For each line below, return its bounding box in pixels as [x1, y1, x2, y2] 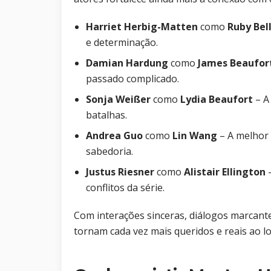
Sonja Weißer [86, 93, 151, 106]
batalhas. [86, 108, 127, 122]
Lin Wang [172, 129, 217, 143]
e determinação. [86, 36, 158, 50]
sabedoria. [86, 145, 133, 158]
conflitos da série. [86, 181, 165, 195]
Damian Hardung [86, 56, 168, 70]
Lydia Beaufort [180, 93, 253, 106]
